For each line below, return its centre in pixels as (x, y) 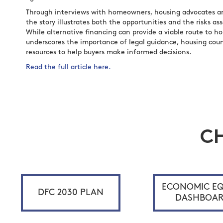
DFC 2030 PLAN (71, 193)
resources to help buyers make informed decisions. (109, 53)
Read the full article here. (68, 67)
